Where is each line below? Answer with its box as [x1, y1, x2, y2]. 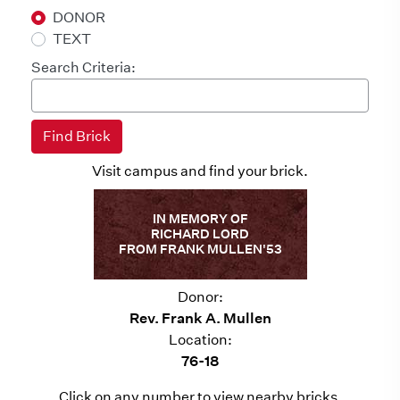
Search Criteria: [31, 59, 136, 76]
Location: [168, 331, 232, 348]
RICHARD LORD [151, 226, 249, 242]
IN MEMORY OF [152, 211, 248, 227]
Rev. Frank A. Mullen [129, 310, 271, 327]
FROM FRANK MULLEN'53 [118, 241, 282, 257]
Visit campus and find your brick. [92, 162, 308, 179]
